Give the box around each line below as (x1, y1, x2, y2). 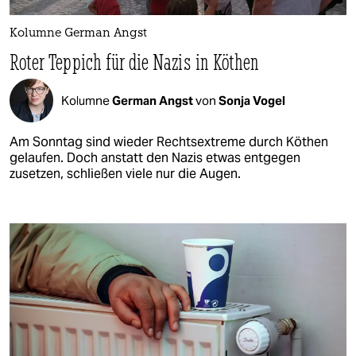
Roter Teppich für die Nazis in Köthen (10, 48, 260, 76)
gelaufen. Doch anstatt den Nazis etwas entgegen (10, 149, 300, 167)
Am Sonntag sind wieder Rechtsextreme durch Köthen (10, 133, 328, 151)
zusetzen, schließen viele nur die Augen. (10, 165, 241, 183)
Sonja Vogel (219, 92, 285, 108)
